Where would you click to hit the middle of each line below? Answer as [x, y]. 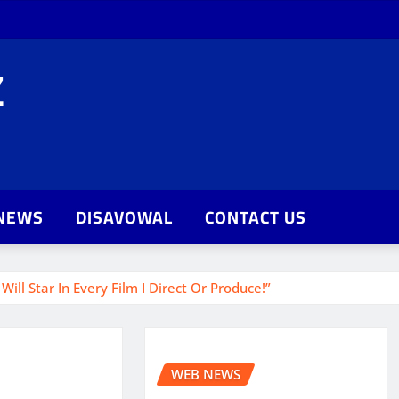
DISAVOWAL [124, 217]
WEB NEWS [205, 374]
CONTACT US [256, 217]
